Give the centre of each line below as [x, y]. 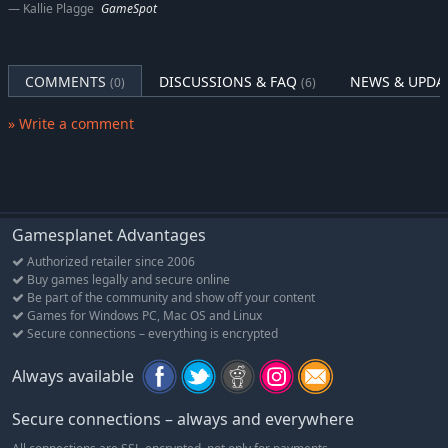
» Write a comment [71, 124]
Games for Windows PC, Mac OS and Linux [143, 316]
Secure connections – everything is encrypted [151, 334]
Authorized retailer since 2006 [109, 262]
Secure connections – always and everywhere [183, 419]
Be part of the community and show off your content [169, 298]
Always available [73, 376]
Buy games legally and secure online [127, 280]
